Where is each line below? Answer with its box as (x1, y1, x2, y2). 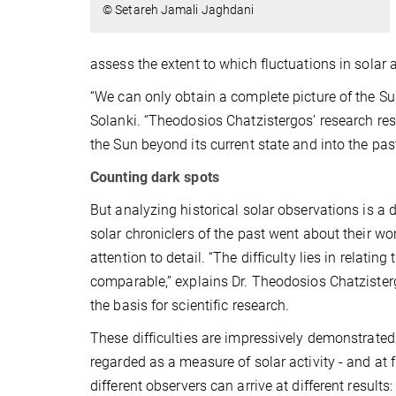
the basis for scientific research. (90, 296, 290, 314)
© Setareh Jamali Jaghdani (103, 3, 255, 18)
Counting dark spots (90, 168, 219, 186)
